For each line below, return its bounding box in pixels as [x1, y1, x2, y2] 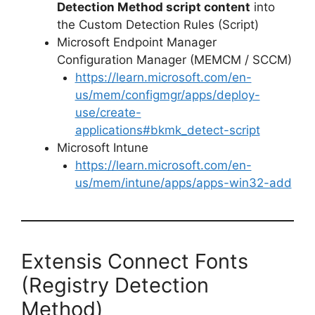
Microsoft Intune [57, 140, 148, 155]
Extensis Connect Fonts [21, 248, 248, 274]
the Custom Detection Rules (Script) [57, 17, 259, 32]
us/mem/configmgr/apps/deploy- [75, 87, 260, 102]
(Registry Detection [21, 272, 209, 297]
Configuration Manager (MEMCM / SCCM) [57, 52, 292, 67]
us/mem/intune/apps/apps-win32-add [75, 175, 292, 190]
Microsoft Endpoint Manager [57, 34, 217, 49]
